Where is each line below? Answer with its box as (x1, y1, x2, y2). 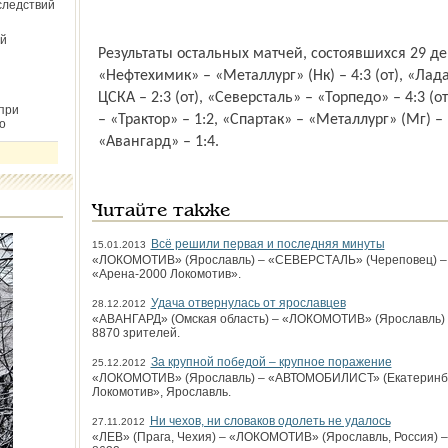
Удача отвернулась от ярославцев (150, 296, 346, 310)
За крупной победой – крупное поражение (150, 355, 392, 369)
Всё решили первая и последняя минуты (150, 237, 385, 251)
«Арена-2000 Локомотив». (91, 267, 241, 281)
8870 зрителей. (91, 326, 180, 340)
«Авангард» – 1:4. (97, 134, 219, 150)
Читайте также (91, 203, 230, 220)
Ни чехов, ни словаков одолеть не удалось (149, 414, 391, 428)
